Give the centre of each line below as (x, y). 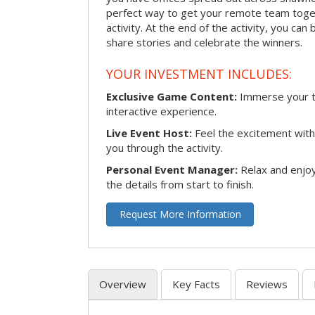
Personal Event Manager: (172, 169)
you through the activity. (165, 147)
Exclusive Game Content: (172, 96)
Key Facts (196, 284)
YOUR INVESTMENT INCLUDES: (199, 73)
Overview (123, 284)
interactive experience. (161, 111)
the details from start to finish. (180, 184)
